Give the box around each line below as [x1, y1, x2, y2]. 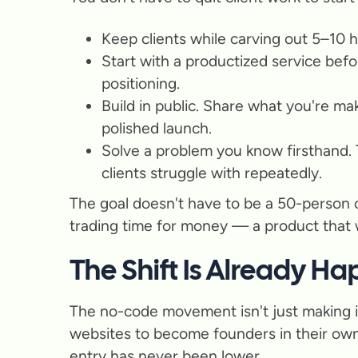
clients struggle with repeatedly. [101, 163, 322, 182]
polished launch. [101, 118, 212, 137]
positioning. [101, 74, 180, 93]
